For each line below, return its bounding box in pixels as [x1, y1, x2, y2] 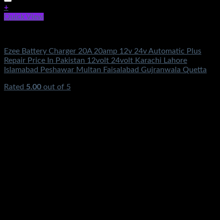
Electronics [4, 29, 42, 38]
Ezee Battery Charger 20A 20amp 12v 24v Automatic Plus [4, 47, 201, 55]
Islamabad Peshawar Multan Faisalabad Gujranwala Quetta [4, 65, 207, 74]
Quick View [4, 12, 44, 21]
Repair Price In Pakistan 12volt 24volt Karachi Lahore [4, 56, 187, 64]
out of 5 [41, 82, 71, 91]
